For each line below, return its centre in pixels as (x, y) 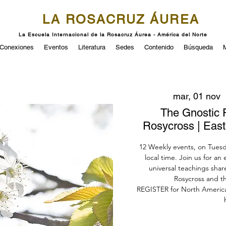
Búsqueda (198, 47)
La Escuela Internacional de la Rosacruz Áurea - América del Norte (113, 35)
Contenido (159, 47)
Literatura (92, 47)
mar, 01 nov (197, 96)
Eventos (56, 47)
